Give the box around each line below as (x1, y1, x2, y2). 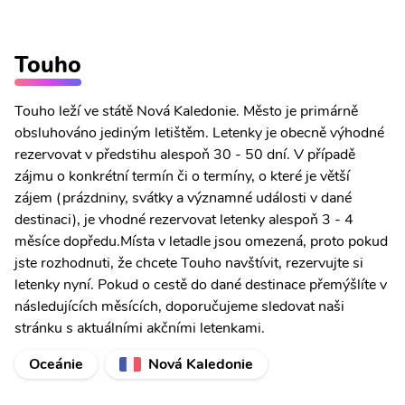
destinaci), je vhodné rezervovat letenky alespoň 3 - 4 (14, 210, 353, 230)
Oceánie (29, 354, 83, 374)
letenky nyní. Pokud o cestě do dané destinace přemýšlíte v (14, 275, 387, 295)
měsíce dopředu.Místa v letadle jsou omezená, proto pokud (14, 231, 388, 251)
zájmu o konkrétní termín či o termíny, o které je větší (14, 166, 350, 186)
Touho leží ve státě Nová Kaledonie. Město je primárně (14, 101, 358, 121)
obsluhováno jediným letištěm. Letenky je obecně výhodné (14, 123, 384, 143)
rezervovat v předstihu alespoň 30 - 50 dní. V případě (14, 145, 355, 165)
